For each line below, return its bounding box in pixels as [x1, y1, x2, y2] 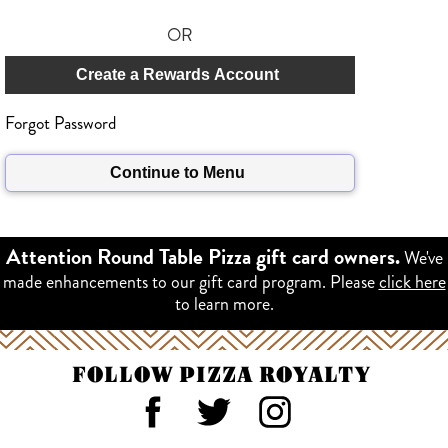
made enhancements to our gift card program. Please [2, 269, 379, 295]
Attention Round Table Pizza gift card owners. [5, 249, 400, 271]
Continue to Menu [109, 164, 245, 181]
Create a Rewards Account [75, 66, 279, 83]
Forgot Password [5, 111, 116, 136]
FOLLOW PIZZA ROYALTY [71, 366, 372, 387]
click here [378, 269, 446, 295]
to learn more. [174, 291, 274, 317]
